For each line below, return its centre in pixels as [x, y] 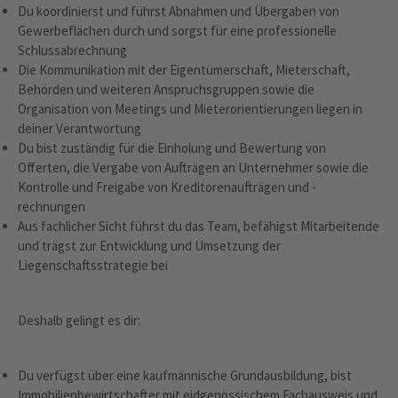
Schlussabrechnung [72, 50]
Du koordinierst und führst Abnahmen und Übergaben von [179, 11]
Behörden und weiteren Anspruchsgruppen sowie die [166, 89]
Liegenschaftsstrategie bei [93, 265]
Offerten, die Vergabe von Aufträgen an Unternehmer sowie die [193, 167]
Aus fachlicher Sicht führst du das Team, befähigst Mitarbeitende [199, 226]
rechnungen [52, 207]
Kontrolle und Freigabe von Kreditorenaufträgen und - [167, 187]
